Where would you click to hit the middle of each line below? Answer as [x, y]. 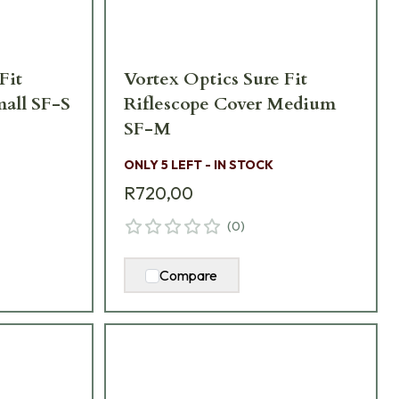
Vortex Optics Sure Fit [215, 79]
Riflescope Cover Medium [229, 104]
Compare [189, 276]
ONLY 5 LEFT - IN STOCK [198, 165]
